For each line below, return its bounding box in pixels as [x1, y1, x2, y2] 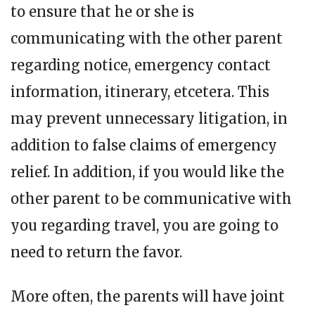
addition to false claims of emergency [11, 136, 277, 154]
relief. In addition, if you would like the [11, 162, 284, 181]
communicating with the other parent [11, 29, 283, 47]
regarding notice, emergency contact [11, 56, 271, 74]
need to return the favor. [11, 243, 182, 261]
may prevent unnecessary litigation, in [11, 109, 288, 127]
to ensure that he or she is [11, 2, 194, 20]
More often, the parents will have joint [11, 287, 285, 305]
